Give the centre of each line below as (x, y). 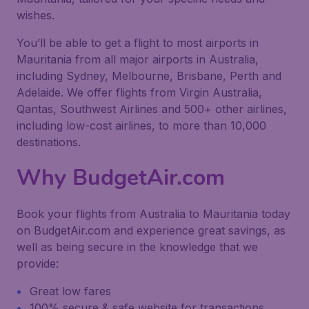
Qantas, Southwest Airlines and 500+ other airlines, (152, 109)
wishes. (36, 15)
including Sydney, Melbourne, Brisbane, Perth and (149, 76)
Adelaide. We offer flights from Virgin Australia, (139, 92)
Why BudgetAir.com (121, 178)
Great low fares (70, 291)
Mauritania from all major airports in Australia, (138, 59)
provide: (38, 263)
